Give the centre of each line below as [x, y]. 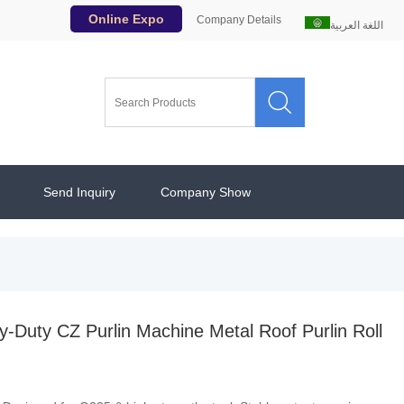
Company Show [206, 192]
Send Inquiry [80, 192]
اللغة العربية [356, 25]
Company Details [239, 20]
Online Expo [126, 19]
